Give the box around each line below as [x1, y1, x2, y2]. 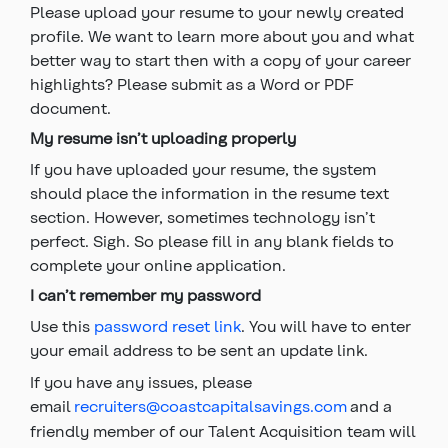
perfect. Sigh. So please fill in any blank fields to [30, 231, 394, 250]
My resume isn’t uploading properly [30, 128, 296, 147]
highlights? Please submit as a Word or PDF [30, 74, 354, 93]
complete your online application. [30, 255, 286, 274]
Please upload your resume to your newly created [30, 2, 404, 21]
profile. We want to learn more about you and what [30, 26, 414, 45]
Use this [30, 316, 94, 335]
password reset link [94, 316, 241, 335]
